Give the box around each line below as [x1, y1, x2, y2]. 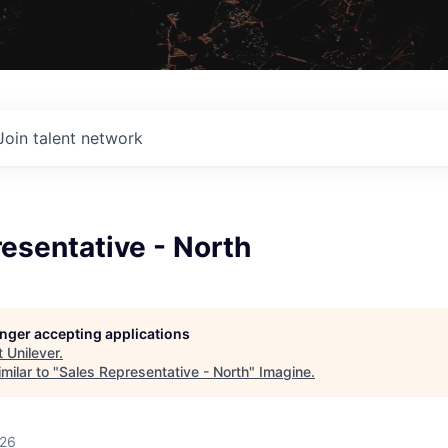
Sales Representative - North [59, 362, 249, 380]
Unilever [7, 343, 59, 361]
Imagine [259, 362, 311, 380]
